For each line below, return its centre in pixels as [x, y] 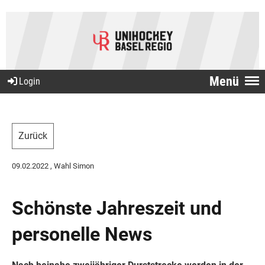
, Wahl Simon [71, 166]
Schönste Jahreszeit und [117, 208]
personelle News [82, 234]
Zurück [33, 135]
